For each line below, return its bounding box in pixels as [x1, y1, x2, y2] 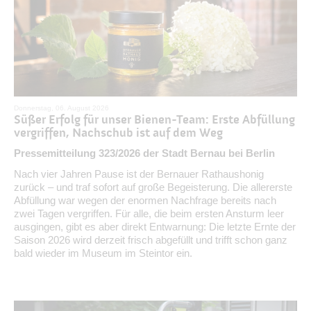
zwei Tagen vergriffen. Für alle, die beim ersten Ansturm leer [14, 207, 284, 219]
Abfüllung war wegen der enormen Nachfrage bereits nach [14, 194, 276, 206]
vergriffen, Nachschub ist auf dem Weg [14, 125, 223, 140]
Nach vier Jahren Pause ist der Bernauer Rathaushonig [14, 167, 264, 180]
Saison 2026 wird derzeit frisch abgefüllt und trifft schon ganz [14, 233, 287, 246]
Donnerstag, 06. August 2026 [14, 103, 109, 112]
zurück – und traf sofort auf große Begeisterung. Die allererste [14, 180, 292, 193]
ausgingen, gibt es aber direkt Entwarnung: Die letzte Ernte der [14, 220, 296, 233]
